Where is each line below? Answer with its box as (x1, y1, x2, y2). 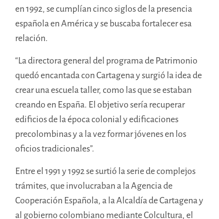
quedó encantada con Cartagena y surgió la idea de (15, 69, 202, 81)
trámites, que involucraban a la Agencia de (15, 179, 173, 192)
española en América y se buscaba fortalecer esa (15, 17, 192, 29)
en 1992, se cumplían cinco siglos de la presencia (15, 2, 193, 15)
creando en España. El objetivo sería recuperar (15, 98, 185, 110)
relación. (15, 32, 50, 44)
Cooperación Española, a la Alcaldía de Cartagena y (15, 194, 204, 206)
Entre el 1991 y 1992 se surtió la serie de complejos (15, 165, 196, 177)
